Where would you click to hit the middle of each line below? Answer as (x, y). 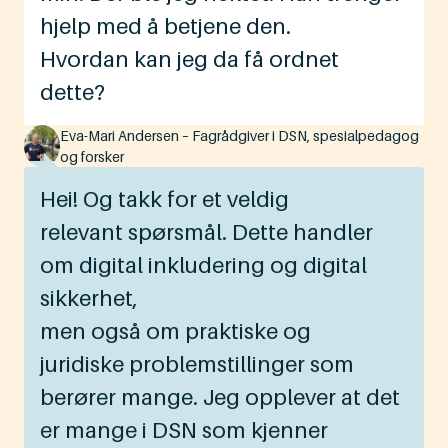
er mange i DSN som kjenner (184, 430)
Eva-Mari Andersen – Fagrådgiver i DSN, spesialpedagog (239, 136)
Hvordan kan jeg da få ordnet (189, 59)
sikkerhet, (89, 298)
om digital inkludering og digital (203, 265)
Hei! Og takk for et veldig (164, 199)
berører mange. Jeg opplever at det (220, 397)
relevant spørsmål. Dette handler (206, 232)
